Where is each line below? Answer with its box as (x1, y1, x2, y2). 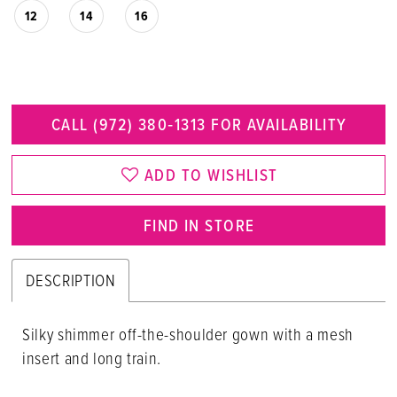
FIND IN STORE (143, 213, 255, 239)
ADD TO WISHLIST (144, 162, 278, 189)
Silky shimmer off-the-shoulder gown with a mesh (22, 322, 354, 346)
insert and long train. (22, 346, 162, 370)
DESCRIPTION (26, 268, 116, 292)
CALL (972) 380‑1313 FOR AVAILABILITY (51, 112, 347, 138)
